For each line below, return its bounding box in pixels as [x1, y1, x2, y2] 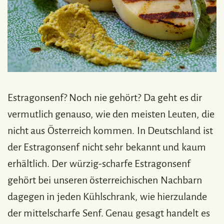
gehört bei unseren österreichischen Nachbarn [7, 174, 202, 185]
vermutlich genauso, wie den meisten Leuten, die [7, 108, 214, 119]
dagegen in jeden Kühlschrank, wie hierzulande [7, 190, 207, 202]
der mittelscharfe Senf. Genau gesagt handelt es [7, 207, 210, 218]
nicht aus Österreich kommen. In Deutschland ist [7, 124, 213, 136]
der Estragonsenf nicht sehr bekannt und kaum [7, 141, 206, 152]
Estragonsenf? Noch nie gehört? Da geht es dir [7, 91, 202, 103]
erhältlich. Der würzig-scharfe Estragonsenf [7, 157, 191, 169]
